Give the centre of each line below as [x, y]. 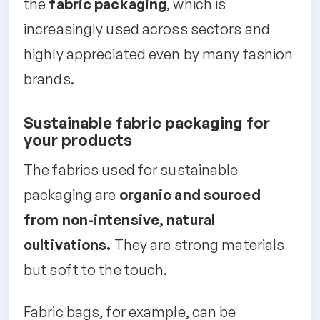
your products [78, 139]
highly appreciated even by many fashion [159, 54]
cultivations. [67, 244]
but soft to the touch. [96, 269]
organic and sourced [190, 194]
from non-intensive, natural [120, 219]
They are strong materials [198, 244]
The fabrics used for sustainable [131, 169]
